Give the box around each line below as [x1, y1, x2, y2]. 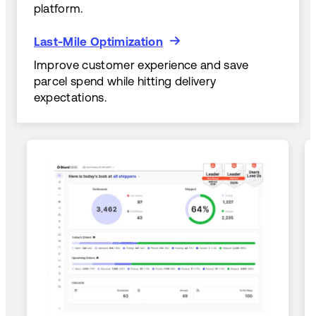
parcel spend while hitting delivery [33, 74, 217, 89]
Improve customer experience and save [33, 58, 249, 73]
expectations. [33, 90, 107, 105]
